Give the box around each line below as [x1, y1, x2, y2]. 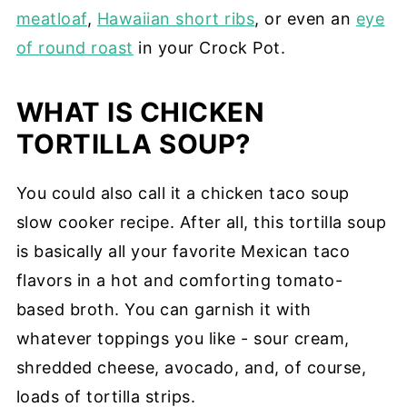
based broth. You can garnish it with [15, 300, 312, 320]
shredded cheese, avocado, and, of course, [15, 358, 367, 378]
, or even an [254, 9, 356, 29]
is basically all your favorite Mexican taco [15, 242, 351, 262]
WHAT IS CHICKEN [15, 96, 265, 129]
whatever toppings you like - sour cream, [15, 329, 350, 349]
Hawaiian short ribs [96, 9, 255, 29]
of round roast [15, 38, 134, 58]
